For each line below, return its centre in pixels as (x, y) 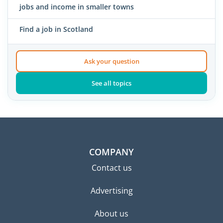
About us (111, 213)
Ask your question (111, 61)
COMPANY (111, 152)
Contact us (111, 167)
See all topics (111, 83)
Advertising (111, 190)
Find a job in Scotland (56, 29)
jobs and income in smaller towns (77, 7)
